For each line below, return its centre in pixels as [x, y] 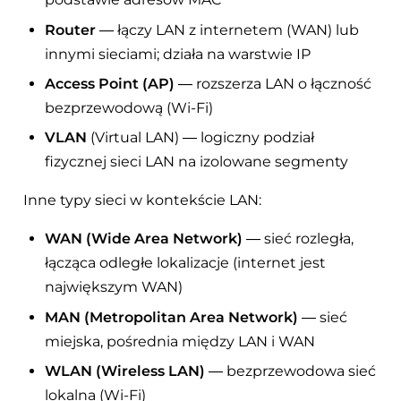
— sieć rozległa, [299, 239]
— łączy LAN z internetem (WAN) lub [228, 30]
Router [71, 30]
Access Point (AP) [110, 83]
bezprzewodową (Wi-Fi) [129, 107]
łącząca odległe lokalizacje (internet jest [186, 263]
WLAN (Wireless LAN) [125, 371]
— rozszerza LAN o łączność [273, 83]
